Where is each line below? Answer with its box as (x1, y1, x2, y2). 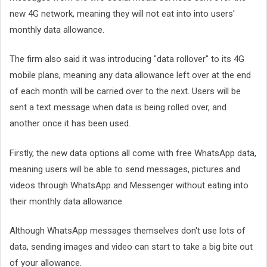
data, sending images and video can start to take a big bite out (10, 241, 253, 253)
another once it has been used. (10, 118, 131, 129)
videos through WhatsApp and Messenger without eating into (10, 179, 249, 191)
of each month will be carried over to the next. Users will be (10, 86, 241, 97)
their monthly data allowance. (10, 195, 124, 207)
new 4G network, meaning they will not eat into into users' (10, 8, 235, 19)
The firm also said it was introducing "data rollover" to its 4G (10, 54, 244, 65)
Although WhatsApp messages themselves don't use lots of (10, 225, 246, 237)
